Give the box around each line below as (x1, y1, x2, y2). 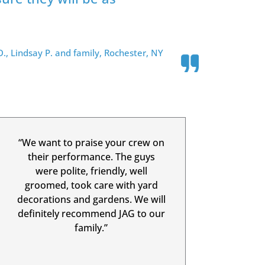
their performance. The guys (27, 150, 155, 164)
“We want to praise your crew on (18, 136, 164, 150)
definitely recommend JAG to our (17, 207, 165, 221)
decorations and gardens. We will (17, 193, 166, 206)
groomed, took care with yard (24, 179, 158, 192)
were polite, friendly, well (35, 164, 147, 178)
